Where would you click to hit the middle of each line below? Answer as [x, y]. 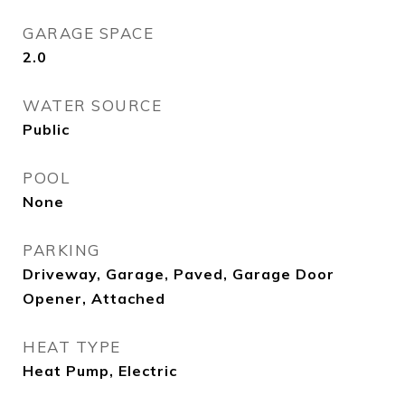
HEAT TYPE [72, 347]
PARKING [61, 250]
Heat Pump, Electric [100, 371]
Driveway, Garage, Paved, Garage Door [179, 274]
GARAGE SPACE [88, 33]
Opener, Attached [94, 298]
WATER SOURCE [92, 105]
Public [46, 129]
